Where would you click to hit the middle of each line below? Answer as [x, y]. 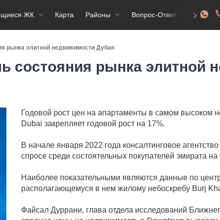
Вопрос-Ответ [154, 15]
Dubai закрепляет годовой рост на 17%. [93, 124]
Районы [98, 15]
